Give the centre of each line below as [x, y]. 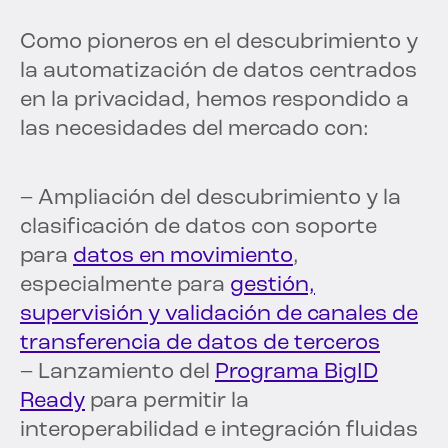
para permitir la [167, 402]
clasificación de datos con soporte [198, 228]
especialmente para [125, 286]
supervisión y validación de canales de [219, 315]
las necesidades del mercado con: [194, 130]
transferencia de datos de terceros [200, 344]
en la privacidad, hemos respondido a [214, 101]
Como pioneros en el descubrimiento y [219, 43]
